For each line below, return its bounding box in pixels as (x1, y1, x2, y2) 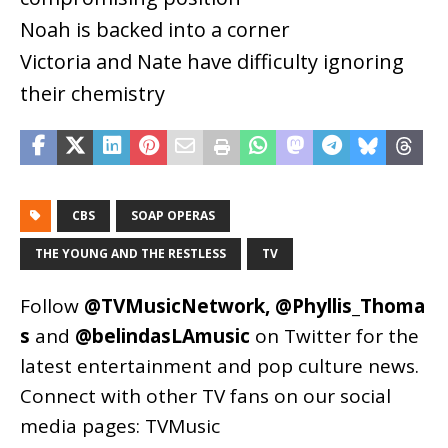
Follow (20, 292, 84, 319)
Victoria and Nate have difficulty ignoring (20, 47, 404, 75)
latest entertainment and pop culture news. (20, 352, 419, 379)
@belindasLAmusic (75, 322, 250, 349)
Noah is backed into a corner (20, 15, 290, 43)
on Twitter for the (250, 322, 419, 349)
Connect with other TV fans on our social (20, 382, 391, 409)
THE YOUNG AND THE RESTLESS (35, 244, 226, 262)
